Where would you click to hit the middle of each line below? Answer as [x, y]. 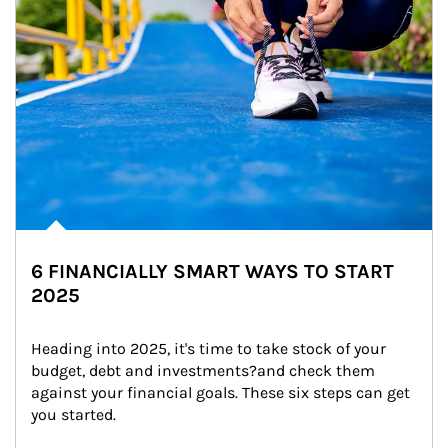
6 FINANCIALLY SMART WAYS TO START [212, 271]
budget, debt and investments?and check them [205, 370]
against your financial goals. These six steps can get [222, 392]
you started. [73, 414]
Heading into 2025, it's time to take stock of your [210, 348]
